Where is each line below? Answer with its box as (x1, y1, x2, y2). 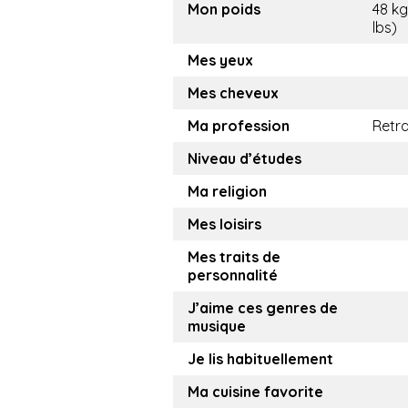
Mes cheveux (188, 84, 279, 103)
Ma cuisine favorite (188, 382, 323, 402)
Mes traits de (188, 248, 280, 267)
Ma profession (188, 117, 290, 136)
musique (188, 317, 246, 336)
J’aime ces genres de (188, 299, 338, 318)
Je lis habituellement (188, 350, 333, 369)
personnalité (188, 266, 278, 285)
